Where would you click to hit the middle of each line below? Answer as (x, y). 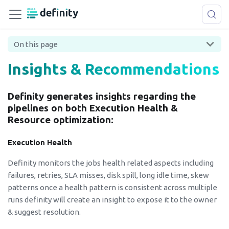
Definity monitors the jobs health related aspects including (111, 163)
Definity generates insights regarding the (102, 97)
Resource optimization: (61, 120)
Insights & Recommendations (113, 69)
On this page (36, 44)
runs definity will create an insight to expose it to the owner (112, 199)
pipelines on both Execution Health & (93, 108)
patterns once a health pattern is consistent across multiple (112, 187)
